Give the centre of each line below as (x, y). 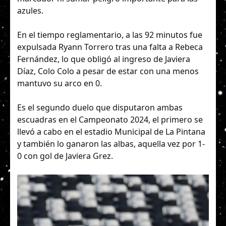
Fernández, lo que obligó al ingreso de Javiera (104, 59)
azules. (30, 11)
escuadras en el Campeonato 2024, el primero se (110, 120)
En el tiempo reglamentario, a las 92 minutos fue (110, 35)
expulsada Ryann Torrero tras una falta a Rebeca (110, 47)
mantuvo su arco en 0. (60, 83)
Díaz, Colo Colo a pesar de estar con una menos (108, 71)
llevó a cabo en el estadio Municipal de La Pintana (111, 132)
